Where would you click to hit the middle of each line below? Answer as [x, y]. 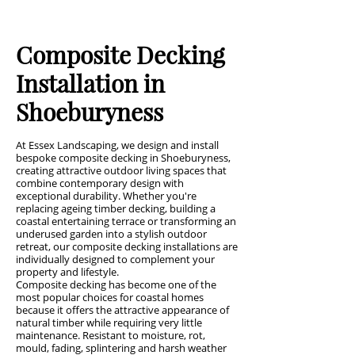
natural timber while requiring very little [109, 323]
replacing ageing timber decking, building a [116, 208]
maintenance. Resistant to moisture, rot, [111, 335]
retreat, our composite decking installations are [127, 246]
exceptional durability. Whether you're [106, 196]
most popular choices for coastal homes [110, 297]
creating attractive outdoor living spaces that [121, 170]
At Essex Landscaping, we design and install [117, 145]
